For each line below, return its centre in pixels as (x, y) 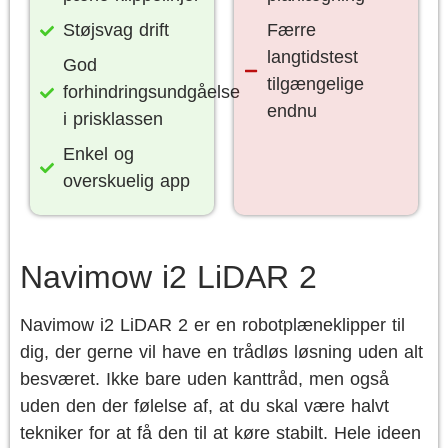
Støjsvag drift (115, 30)
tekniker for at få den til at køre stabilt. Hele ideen (220, 433)
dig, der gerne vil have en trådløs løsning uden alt (221, 352)
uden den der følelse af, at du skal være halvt (204, 406)
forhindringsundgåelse (151, 92)
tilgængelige (315, 84)
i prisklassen (112, 119)
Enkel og (98, 154)
